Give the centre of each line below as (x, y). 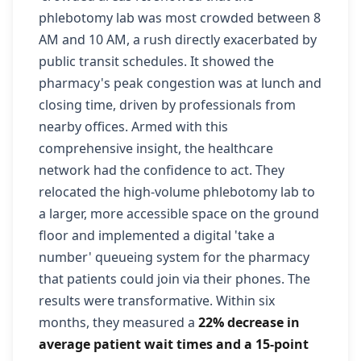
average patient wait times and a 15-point (174, 344)
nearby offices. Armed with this (133, 127)
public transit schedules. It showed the (156, 61)
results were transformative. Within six (157, 301)
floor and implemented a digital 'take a (157, 235)
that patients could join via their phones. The (174, 279)
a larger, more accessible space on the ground (179, 214)
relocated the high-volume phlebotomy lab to (177, 192)
